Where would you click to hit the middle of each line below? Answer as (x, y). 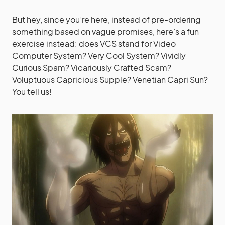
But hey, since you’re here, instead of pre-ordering (106, 20)
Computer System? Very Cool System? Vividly (99, 56)
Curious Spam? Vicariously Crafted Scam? (92, 68)
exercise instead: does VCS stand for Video (94, 44)
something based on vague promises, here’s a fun (105, 32)
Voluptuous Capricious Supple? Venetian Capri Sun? (110, 80)
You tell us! (32, 92)
